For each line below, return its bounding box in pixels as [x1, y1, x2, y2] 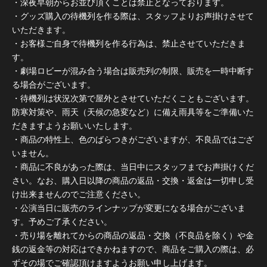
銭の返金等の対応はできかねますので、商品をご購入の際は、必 [12, 244, 254, 254]
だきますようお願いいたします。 [12, 120, 137, 131]
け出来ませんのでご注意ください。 [12, 189, 145, 199]
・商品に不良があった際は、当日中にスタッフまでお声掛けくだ [12, 162, 254, 172]
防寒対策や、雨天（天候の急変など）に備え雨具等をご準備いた [12, 107, 254, 117]
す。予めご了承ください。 [12, 216, 114, 226]
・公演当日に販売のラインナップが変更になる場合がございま [12, 203, 246, 213]
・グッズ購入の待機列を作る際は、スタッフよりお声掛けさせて [12, 11, 254, 21]
